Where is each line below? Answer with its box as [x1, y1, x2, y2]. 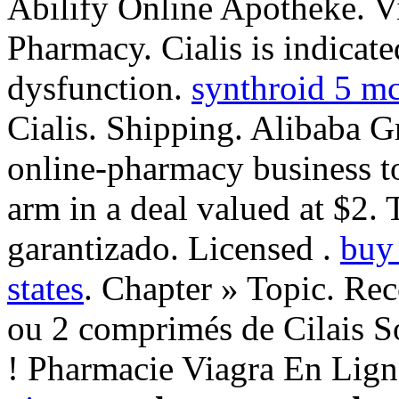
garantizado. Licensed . [7, 228, 340, 267]
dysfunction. [7, 68, 191, 107]
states [7, 268, 84, 307]
